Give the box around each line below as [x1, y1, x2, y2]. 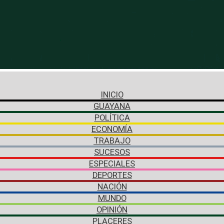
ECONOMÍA [91, 124, 132, 134]
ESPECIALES [89, 158, 135, 168]
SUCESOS [94, 147, 130, 157]
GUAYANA [93, 101, 130, 111]
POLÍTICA [94, 112, 130, 122]
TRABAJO [93, 135, 130, 145]
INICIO [100, 89, 123, 99]
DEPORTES [92, 170, 132, 180]
